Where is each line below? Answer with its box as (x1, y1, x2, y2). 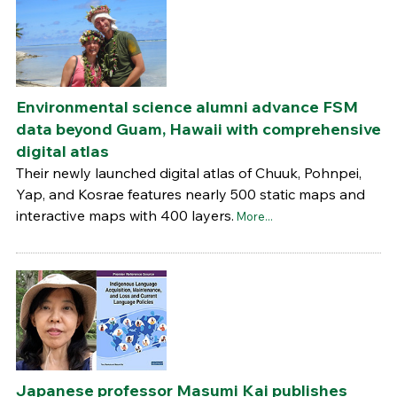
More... (236, 208, 273, 223)
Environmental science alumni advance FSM (15, 96, 358, 117)
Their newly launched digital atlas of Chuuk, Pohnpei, (15, 163, 362, 182)
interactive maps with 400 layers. (15, 206, 234, 224)
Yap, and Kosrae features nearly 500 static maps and (15, 184, 365, 203)
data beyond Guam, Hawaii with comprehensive (15, 118, 381, 139)
